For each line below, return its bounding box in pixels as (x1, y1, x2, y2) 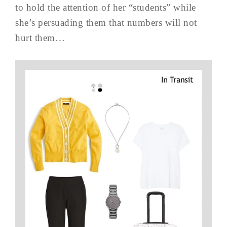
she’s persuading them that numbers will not (15, 17, 197, 28)
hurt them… (15, 32, 65, 44)
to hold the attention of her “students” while (15, 2, 196, 13)
